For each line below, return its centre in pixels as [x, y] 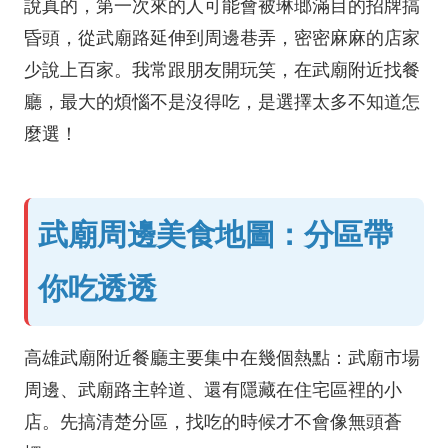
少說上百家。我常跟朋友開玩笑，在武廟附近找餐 [222, 70]
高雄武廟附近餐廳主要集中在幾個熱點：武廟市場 [222, 358]
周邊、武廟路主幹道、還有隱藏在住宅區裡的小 [213, 390]
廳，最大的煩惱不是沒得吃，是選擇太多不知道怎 [222, 102]
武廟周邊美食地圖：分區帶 [215, 234]
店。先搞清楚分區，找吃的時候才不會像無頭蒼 [213, 422]
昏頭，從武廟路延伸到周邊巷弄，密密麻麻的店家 [222, 38]
